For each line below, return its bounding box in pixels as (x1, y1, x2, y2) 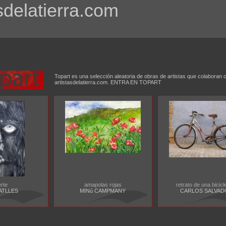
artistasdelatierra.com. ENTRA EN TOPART (54, 79, 161, 85)
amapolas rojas (84, 182, 122, 188)
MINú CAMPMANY (80, 188, 126, 194)
